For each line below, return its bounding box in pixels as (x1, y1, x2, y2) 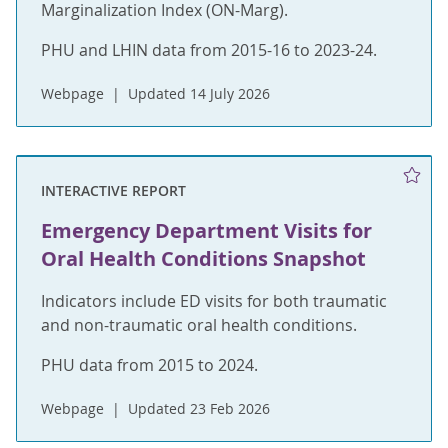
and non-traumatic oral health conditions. (41, 313, 357, 336)
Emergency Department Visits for (41, 216, 372, 244)
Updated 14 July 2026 (128, 84, 270, 104)
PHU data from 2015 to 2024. (41, 353, 258, 376)
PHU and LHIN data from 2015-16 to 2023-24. (41, 39, 377, 62)
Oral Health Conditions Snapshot (41, 244, 366, 272)
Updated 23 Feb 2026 (128, 398, 270, 418)
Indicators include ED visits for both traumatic (41, 289, 387, 312)
